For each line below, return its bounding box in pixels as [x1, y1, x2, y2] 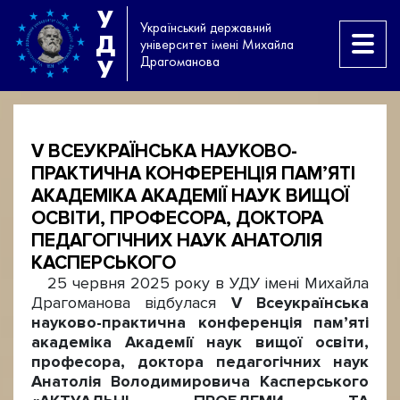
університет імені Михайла [140, 35, 294, 53]
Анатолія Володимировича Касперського [31, 372, 369, 391]
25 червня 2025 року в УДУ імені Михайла [31, 274, 369, 293]
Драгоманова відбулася [31, 294, 231, 312]
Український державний [140, 18, 271, 36]
